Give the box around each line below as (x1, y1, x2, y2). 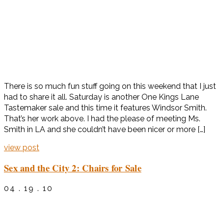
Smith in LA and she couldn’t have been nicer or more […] (4, 124, 205, 134)
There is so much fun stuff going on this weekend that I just (4, 81, 216, 91)
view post (4, 142, 39, 152)
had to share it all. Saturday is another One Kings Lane (4, 92, 199, 102)
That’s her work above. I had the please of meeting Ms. (4, 113, 200, 123)
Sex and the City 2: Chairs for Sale (4, 161, 141, 175)
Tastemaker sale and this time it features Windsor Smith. (4, 103, 207, 112)
